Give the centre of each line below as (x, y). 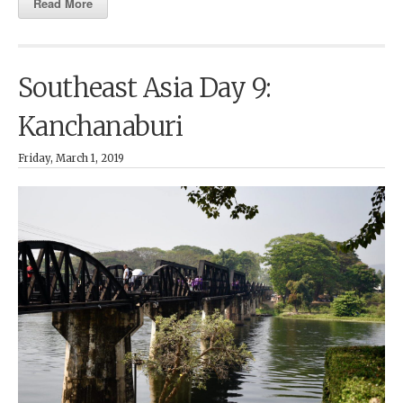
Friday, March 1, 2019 (71, 158)
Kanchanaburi (101, 126)
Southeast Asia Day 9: (145, 88)
